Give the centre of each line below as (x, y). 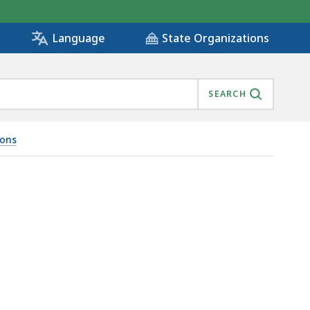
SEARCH (227, 94)
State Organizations (216, 38)
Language (79, 38)
